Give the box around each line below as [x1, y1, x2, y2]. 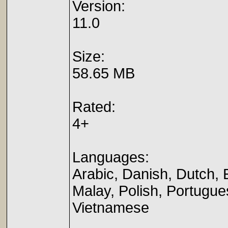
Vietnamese [72, 199, 149, 216]
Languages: [72, 149, 149, 165]
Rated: [72, 99, 116, 115]
